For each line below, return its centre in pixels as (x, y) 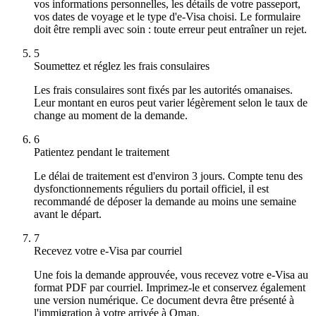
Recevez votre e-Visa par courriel (108, 250)
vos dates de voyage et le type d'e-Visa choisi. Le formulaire (167, 16)
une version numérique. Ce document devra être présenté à (164, 300)
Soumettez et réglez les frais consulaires (122, 66)
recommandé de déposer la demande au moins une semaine (165, 201)
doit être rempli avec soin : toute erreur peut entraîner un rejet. (170, 29)
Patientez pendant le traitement (102, 152)
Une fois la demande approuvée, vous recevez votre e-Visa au (171, 274)
